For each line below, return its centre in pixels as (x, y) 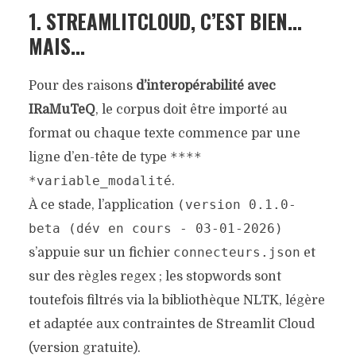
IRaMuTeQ (62, 110)
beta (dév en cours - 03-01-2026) (155, 229)
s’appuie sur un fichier (101, 253)
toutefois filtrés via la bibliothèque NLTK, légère (176, 301)
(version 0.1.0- (236, 205)
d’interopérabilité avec (205, 86)
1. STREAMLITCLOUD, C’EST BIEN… (165, 21)
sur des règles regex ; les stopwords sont (155, 277)
